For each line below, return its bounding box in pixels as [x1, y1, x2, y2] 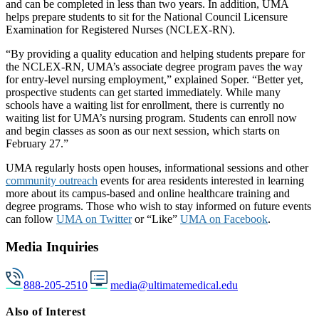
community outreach [6, 174, 98, 187]
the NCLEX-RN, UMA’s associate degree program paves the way [6, 60, 303, 73]
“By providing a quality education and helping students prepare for [6, 47, 305, 60]
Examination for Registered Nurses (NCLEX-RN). [6, 23, 235, 36]
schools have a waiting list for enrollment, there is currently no [6, 98, 284, 111]
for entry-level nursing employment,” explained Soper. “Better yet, [6, 73, 303, 85]
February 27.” [6, 137, 68, 150]
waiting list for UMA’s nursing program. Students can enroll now [6, 111, 297, 124]
